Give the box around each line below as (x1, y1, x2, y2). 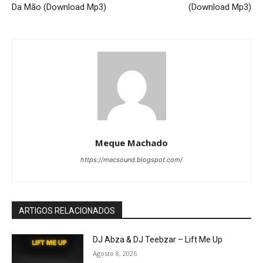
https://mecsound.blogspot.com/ (80, 156, 183, 164)
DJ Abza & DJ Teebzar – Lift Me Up (93, 235, 223, 245)
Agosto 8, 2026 (93, 249, 137, 258)
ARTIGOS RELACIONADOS (19, 206, 115, 216)
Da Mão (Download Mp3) (12, 2, 106, 13)
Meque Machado (95, 137, 168, 149)
